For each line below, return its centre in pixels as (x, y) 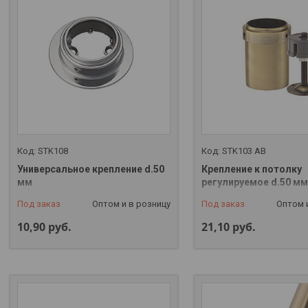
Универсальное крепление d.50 (91, 169)
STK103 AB (244, 151)
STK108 (53, 151)
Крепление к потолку (251, 169)
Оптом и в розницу (131, 203)
